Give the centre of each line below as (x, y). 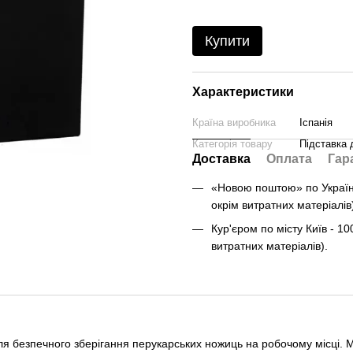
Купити (227, 41)
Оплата (289, 159)
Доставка (221, 159)
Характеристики (243, 92)
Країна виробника (234, 123)
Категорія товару (232, 144)
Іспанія (316, 123)
